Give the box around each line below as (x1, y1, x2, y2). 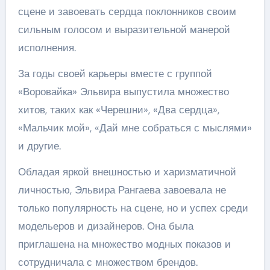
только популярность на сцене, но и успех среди (17, 201, 248, 215)
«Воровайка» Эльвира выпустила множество (17, 85, 229, 98)
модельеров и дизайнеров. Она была (17, 219, 193, 233)
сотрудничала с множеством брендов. (17, 256, 198, 269)
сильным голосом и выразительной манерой (17, 23, 230, 36)
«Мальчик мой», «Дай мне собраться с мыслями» (17, 121, 252, 134)
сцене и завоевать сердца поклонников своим (17, 5, 236, 18)
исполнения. (17, 41, 76, 54)
